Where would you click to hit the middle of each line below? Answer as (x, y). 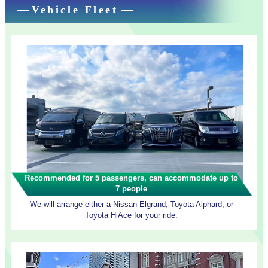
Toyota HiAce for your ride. (132, 215)
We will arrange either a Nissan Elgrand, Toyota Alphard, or (131, 205)
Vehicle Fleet (75, 10)
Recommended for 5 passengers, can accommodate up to (132, 178)
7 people (132, 188)
